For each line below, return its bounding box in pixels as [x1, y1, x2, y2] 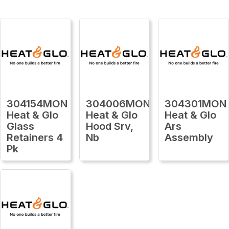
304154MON [7, 97, 67, 110]
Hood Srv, [85, 120, 133, 132]
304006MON [85, 97, 150, 110]
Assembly [165, 131, 214, 144]
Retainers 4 [7, 131, 63, 144]
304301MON [165, 97, 227, 110]
